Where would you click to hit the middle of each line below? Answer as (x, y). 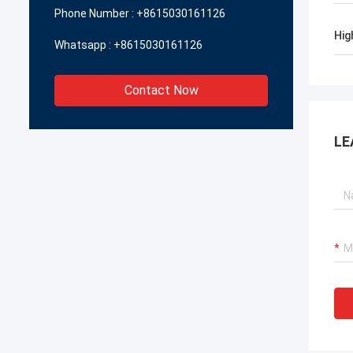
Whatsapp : (83, 45)
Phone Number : (94, 13)
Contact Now (161, 90)
